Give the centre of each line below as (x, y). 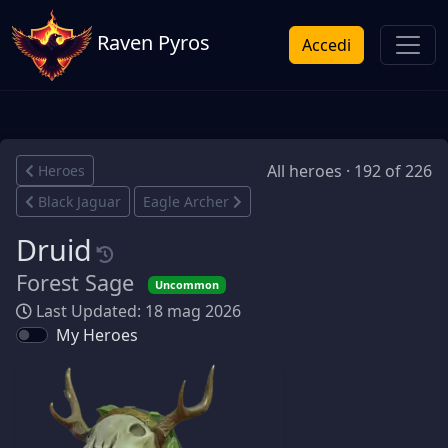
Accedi (326, 45)
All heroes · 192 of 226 (349, 170)
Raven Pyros (151, 43)
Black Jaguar (79, 201)
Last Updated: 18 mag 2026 (136, 311)
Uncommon (187, 285)
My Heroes (97, 335)
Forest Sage (78, 282)
